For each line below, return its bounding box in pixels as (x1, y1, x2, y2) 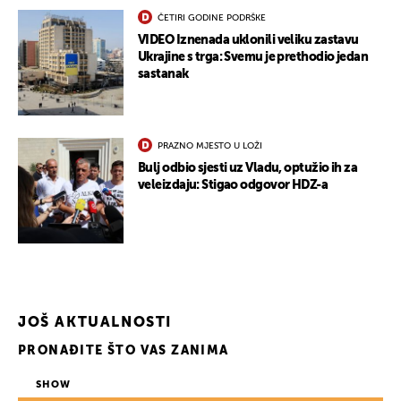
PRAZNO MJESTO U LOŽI (158, 141, 262, 150)
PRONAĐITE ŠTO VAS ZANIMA (18, 344, 229, 357)
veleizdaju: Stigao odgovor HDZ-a (138, 178, 328, 192)
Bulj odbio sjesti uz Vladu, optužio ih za (138, 161, 358, 175)
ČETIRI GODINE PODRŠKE (158, 13, 266, 22)
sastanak (138, 67, 189, 81)
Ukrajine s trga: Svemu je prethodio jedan (138, 50, 369, 64)
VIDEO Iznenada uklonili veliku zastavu (138, 33, 359, 47)
